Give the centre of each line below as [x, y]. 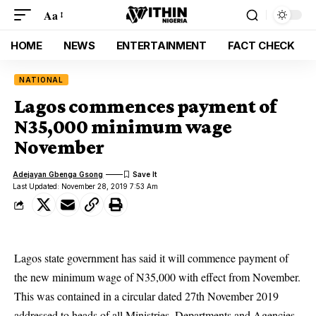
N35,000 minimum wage [123, 127]
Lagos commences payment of [145, 106]
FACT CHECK [261, 45]
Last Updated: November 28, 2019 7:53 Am [86, 186]
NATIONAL [42, 80]
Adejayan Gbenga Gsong [58, 174]
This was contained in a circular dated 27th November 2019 [146, 296]
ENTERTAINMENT [161, 45]
